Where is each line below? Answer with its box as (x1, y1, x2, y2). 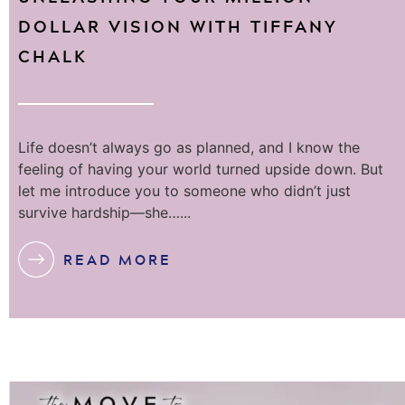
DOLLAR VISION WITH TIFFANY (18, 13, 338, 41)
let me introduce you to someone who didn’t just (18, 182, 351, 201)
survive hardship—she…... (18, 203, 191, 222)
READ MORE (63, 248, 172, 270)
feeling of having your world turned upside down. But (18, 160, 383, 179)
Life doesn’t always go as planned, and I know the (18, 138, 360, 157)
